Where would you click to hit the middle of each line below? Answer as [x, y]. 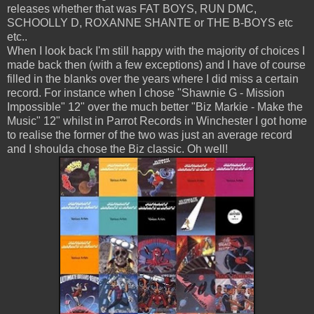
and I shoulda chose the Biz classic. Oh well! [117, 149]
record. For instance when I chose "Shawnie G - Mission [146, 93]
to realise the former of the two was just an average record [150, 135]
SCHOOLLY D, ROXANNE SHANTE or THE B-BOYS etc [150, 23]
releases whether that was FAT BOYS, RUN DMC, [132, 9]
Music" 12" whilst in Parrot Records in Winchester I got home [157, 121]
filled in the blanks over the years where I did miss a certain [153, 79]
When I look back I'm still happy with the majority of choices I [156, 51]
